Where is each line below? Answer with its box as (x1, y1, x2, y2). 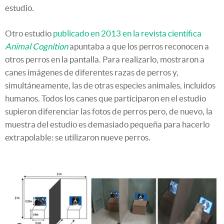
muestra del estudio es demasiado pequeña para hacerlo (5, 119, 209, 129)
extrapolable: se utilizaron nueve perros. (5, 132, 150, 142)
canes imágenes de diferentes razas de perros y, (5, 67, 178, 77)
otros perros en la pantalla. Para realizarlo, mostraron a (5, 54, 204, 64)
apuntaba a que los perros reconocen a (68, 41, 209, 51)
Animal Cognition (5, 41, 68, 51)
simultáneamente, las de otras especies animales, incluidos (5, 80, 215, 90)
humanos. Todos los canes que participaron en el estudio (5, 93, 206, 103)
